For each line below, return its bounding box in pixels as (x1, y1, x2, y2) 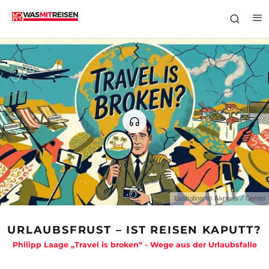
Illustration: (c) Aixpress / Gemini (174, 195, 265, 202)
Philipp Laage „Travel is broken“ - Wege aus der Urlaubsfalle (12, 240, 257, 249)
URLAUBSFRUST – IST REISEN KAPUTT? (7, 223, 262, 237)
